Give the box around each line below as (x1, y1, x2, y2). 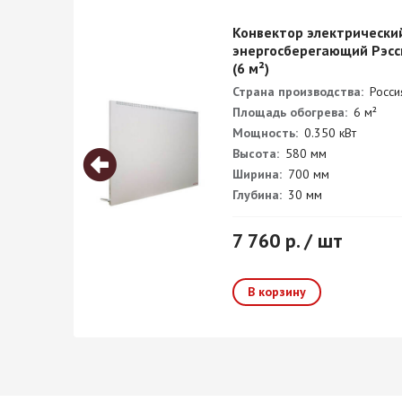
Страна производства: (232, 83, 363, 100)
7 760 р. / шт (232, 228, 343, 253)
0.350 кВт (301, 125, 356, 141)
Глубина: (232, 187, 282, 203)
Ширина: (232, 166, 282, 182)
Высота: (232, 145, 279, 162)
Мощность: (232, 125, 298, 141)
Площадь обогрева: (232, 104, 347, 120)
